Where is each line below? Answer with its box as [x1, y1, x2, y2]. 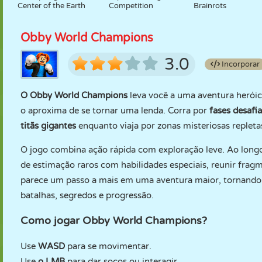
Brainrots [194, 1, 227, 11]
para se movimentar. [65, 241, 151, 251]
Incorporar [220, 60, 260, 69]
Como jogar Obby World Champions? [20, 214, 207, 227]
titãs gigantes [20, 120, 76, 131]
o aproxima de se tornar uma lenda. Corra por [20, 105, 209, 116]
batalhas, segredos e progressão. [20, 190, 154, 201]
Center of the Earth [17, 1, 85, 11]
